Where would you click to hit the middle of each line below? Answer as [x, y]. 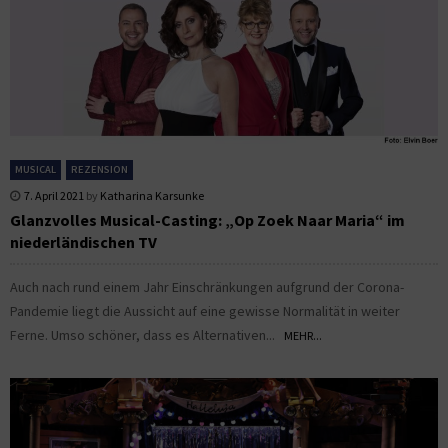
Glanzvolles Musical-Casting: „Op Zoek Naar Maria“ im [207, 220]
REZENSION [99, 170]
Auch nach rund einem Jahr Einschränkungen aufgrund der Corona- [207, 287]
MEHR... [303, 336]
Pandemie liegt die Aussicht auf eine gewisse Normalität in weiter [205, 311]
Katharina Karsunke [152, 196]
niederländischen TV [83, 242]
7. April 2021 [54, 196]
